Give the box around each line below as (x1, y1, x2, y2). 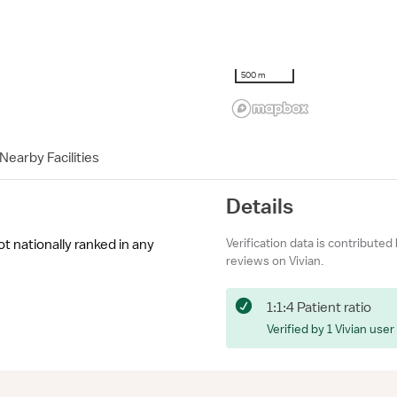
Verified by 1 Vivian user (267, 321, 394, 337)
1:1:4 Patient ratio (267, 299, 371, 316)
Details (226, 193, 293, 218)
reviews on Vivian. (226, 253, 323, 269)
